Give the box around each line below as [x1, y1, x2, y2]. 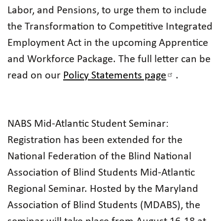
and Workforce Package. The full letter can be [7, 54, 211, 65]
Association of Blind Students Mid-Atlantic [7, 167, 195, 179]
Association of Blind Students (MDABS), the [7, 200, 200, 211]
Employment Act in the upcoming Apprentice [7, 37, 208, 49]
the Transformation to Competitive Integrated [7, 21, 213, 33]
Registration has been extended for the [7, 135, 183, 146]
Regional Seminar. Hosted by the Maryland [7, 184, 198, 195]
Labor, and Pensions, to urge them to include [7, 5, 207, 16]
